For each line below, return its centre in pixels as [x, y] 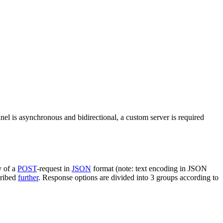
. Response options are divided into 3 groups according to [128, 177]
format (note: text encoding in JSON [149, 168]
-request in [54, 168]
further [28, 177]
